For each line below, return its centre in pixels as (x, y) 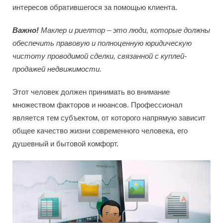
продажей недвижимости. (57, 69)
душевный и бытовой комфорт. (65, 144)
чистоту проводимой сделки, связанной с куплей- (100, 56)
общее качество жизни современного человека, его (100, 131)
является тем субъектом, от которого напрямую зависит (109, 118)
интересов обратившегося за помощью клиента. (95, 7)
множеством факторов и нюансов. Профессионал (98, 105)
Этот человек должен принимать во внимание (91, 92)
